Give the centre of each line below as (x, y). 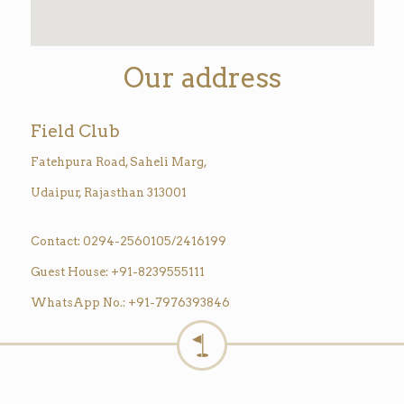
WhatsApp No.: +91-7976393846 (130, 303)
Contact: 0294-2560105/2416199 (128, 241)
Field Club (75, 131)
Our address (202, 78)
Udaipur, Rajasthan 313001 (108, 193)
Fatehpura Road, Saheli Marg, (119, 162)
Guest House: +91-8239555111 (117, 272)
